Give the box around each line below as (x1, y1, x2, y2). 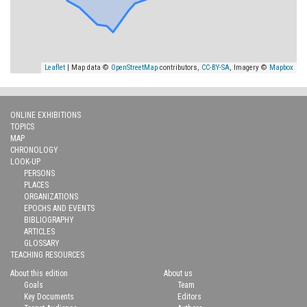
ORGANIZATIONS (24, 192, 78, 201)
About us (164, 269, 193, 278)
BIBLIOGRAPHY (24, 215, 74, 225)
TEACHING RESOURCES (10, 250, 84, 260)
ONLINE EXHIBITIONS (10, 110, 81, 120)
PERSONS (24, 169, 55, 178)
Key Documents (24, 292, 74, 302)
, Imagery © (230, 63, 269, 72)
